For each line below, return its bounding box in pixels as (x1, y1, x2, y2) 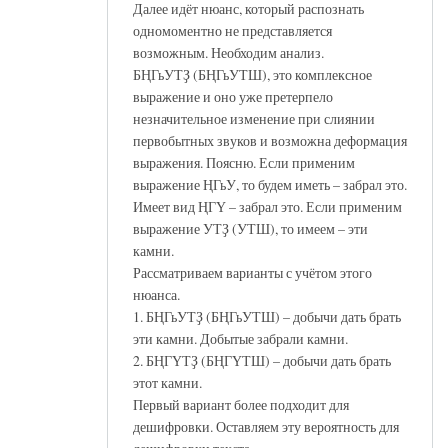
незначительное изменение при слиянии (133, 108, 375, 128)
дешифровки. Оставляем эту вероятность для (133, 416, 399, 436)
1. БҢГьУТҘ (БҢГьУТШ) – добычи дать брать (133, 306, 401, 326)
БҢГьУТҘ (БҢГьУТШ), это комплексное (133, 64, 372, 84)
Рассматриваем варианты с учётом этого (133, 262, 372, 282)
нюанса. (133, 284, 180, 304)
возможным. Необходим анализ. (133, 42, 324, 62)
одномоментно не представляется (133, 20, 332, 40)
